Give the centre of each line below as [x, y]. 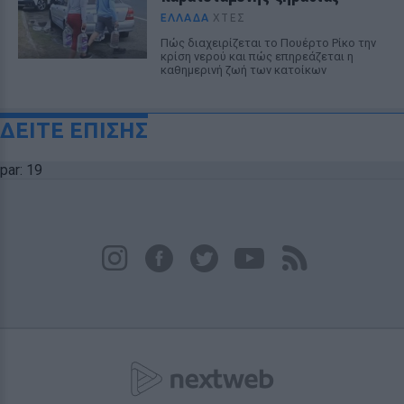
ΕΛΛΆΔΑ [184, 18]
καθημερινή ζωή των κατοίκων [243, 70]
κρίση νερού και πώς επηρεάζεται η [257, 56]
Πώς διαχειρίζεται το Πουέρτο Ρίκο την [268, 43]
